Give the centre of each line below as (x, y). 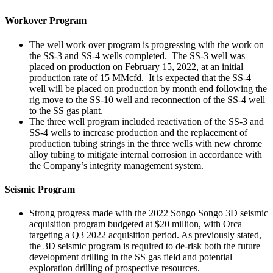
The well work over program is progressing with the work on (147, 44)
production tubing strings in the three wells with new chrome (146, 143)
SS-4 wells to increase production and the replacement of (138, 132)
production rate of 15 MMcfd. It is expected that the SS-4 (140, 77)
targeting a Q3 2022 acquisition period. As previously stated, (145, 235)
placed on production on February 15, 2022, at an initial (136, 66)
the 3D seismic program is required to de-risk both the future (145, 246)
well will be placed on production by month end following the (148, 88)
